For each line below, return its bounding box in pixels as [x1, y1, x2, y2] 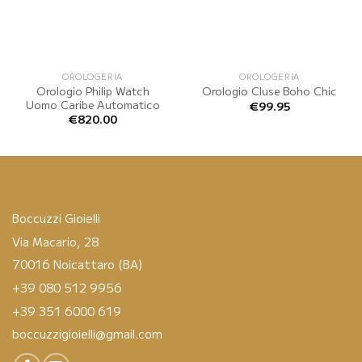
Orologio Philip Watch [36, 82, 149, 99]
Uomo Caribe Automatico [25, 95, 160, 112]
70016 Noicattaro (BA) [12, 255, 143, 273]
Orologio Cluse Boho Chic [202, 82, 337, 99]
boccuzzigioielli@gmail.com [12, 325, 162, 343]
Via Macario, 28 [12, 232, 99, 250]
